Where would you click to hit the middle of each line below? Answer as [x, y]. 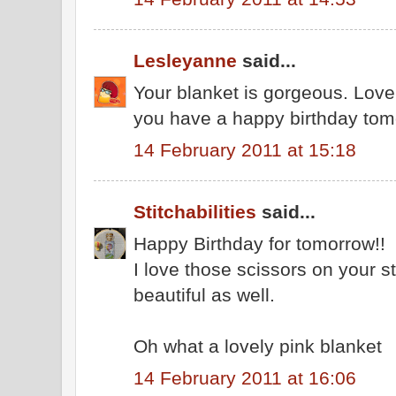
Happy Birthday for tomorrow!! [259, 243]
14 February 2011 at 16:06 [245, 377]
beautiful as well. [204, 294]
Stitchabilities [195, 212]
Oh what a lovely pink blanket [258, 346]
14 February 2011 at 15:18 [245, 149]
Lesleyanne [185, 61]
